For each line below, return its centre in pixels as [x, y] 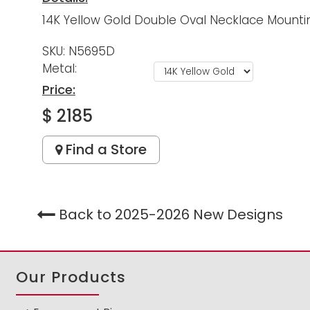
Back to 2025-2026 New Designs [171, 214]
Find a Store [104, 150]
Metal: [61, 69]
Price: [58, 90]
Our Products [71, 277]
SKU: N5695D [78, 52]
